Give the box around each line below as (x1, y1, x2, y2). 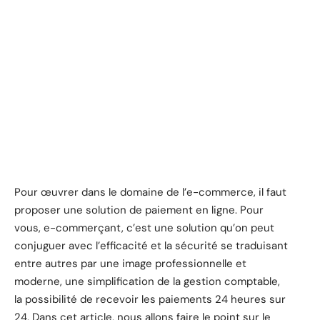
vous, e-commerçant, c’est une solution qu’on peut (14, 220, 274, 235)
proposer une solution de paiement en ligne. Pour (14, 202, 264, 217)
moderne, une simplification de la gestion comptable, (14, 274, 280, 289)
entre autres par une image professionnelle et (14, 256, 246, 271)
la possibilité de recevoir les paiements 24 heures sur (14, 291, 286, 306)
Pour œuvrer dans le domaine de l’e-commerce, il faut (14, 184, 286, 199)
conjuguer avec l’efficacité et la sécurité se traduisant (14, 238, 288, 253)
